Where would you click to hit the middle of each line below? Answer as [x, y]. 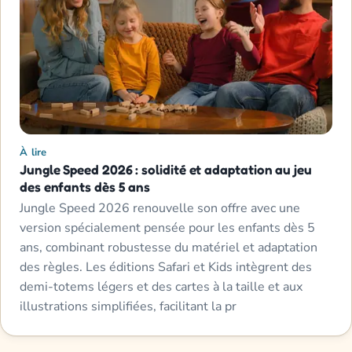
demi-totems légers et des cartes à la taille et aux [161, 286]
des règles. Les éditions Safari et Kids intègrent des [166, 267]
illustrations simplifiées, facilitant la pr [128, 306]
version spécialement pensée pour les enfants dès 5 [167, 227]
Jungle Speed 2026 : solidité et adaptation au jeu [166, 169]
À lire [33, 152]
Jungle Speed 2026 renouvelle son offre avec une [160, 208]
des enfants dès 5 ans [85, 186]
